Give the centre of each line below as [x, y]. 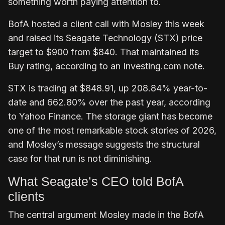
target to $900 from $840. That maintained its [103, 52]
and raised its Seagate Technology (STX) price [105, 38]
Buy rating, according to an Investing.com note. [108, 66]
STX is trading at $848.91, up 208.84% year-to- [108, 88]
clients [26, 196]
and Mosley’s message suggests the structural [104, 144]
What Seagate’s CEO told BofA [96, 181]
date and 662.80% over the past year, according [109, 102]
